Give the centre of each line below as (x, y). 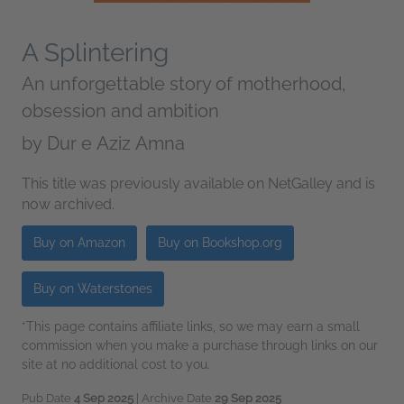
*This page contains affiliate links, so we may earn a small (191, 327)
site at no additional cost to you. (116, 365)
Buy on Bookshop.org (220, 243)
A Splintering (95, 53)
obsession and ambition (120, 111)
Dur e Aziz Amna (116, 144)
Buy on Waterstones (93, 289)
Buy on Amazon (79, 243)
